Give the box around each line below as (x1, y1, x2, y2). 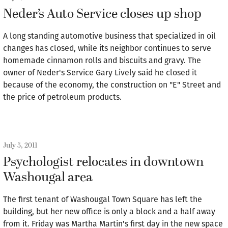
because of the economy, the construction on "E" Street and (3, 80, 221, 90)
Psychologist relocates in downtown (3, 153, 204, 172)
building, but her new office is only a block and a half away (3, 207, 215, 216)
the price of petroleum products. (3, 92, 122, 102)
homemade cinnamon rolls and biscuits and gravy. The (3, 55, 201, 65)
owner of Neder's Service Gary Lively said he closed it (3, 68, 197, 77)
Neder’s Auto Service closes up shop (3, 5, 202, 24)
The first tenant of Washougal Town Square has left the (3, 194, 202, 204)
